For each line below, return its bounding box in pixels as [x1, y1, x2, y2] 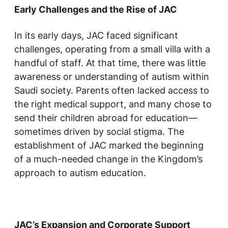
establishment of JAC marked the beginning [14, 140, 204, 151]
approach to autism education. [14, 167, 146, 178]
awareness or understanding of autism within [14, 71, 209, 82]
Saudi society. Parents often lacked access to [14, 85, 209, 96]
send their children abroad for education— [14, 112, 197, 123]
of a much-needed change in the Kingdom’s [14, 154, 203, 164]
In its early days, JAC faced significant [14, 30, 178, 41]
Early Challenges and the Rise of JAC [14, 4, 177, 15]
